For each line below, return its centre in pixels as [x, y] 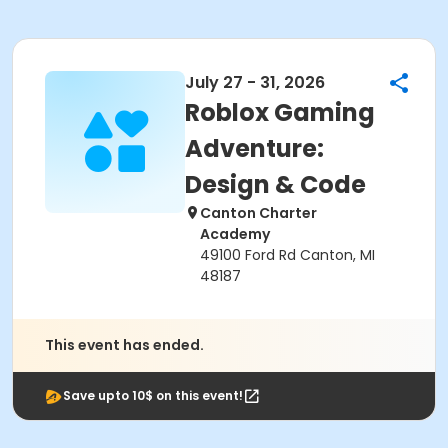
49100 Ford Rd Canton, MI [287, 255]
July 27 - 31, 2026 [255, 82]
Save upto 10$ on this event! [153, 395]
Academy [235, 234]
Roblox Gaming [280, 112]
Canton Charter [258, 213]
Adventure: [254, 148]
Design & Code [275, 184]
